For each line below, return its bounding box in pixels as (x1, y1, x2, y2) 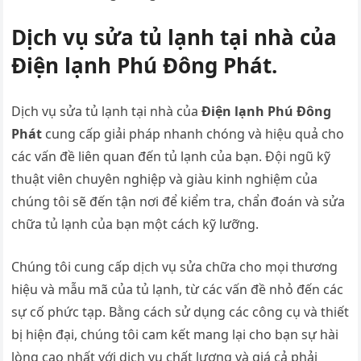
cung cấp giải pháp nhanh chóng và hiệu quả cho (42, 125, 345, 143)
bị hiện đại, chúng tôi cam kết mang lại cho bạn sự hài (11, 326, 339, 344)
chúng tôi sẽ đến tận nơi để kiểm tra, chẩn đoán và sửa (11, 193, 346, 211)
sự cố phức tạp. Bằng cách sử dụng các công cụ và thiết (11, 303, 350, 322)
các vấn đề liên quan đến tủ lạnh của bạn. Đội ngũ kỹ (11, 147, 331, 166)
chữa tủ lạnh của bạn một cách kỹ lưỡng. (11, 215, 259, 234)
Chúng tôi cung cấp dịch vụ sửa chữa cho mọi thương (11, 258, 338, 276)
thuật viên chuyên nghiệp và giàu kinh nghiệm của (11, 170, 318, 189)
